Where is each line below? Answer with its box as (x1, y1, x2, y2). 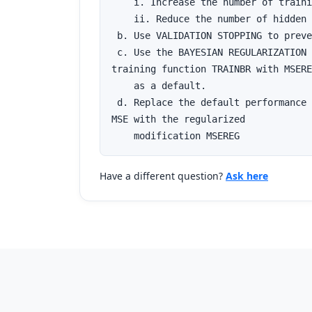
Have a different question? (100, 169, 226, 182)
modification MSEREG (111, 130, 240, 141)
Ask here (226, 169, 268, 182)
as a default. (111, 80, 206, 91)
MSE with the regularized (111, 114, 251, 125)
